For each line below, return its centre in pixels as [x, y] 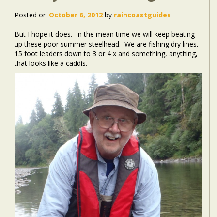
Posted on [31, 15]
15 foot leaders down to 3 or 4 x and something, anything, [106, 54]
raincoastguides [142, 15]
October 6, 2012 [76, 15]
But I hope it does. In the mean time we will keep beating [105, 34]
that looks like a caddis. [51, 63]
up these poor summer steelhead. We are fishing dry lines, [107, 44]
